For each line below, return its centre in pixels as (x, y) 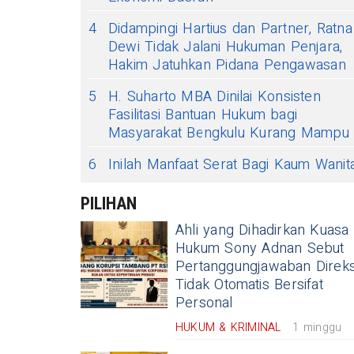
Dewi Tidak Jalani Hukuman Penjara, (226, 47)
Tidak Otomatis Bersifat (249, 284)
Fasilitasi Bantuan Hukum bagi (203, 115)
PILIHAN (109, 203)
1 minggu (317, 327)
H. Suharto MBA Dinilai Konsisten (215, 96)
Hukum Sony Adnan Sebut (260, 248)
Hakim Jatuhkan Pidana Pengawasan (227, 65)
